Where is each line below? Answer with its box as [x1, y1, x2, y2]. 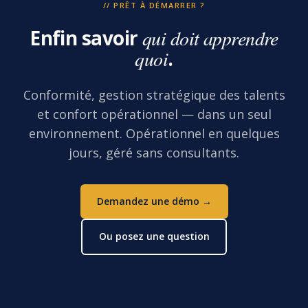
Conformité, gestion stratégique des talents [23, 86, 285, 103]
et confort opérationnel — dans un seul [36, 105, 272, 122]
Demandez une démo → [96, 194, 212, 208]
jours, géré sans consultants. [69, 144, 239, 161]
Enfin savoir [30, 24, 142, 51]
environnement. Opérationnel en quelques [28, 124, 280, 142]
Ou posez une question [98, 230, 210, 243]
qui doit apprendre [142, 24, 278, 51]
